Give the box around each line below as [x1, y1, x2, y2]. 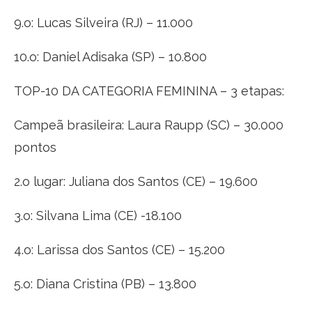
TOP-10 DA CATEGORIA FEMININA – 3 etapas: [14, 83, 284, 98]
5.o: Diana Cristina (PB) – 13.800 [14, 276, 196, 291]
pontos [14, 139, 56, 155]
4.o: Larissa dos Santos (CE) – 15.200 [14, 242, 225, 257]
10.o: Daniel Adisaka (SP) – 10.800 [14, 49, 207, 64]
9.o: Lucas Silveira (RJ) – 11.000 [14, 15, 193, 30]
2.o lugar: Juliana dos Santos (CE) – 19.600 [14, 173, 258, 189]
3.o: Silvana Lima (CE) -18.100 [14, 208, 182, 223]
